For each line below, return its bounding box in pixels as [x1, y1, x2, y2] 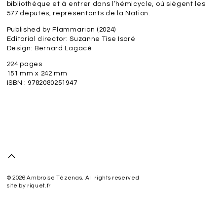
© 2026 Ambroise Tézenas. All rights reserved [6, 175, 140, 181]
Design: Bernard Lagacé [6, 44, 94, 52]
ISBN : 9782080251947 [6, 79, 77, 87]
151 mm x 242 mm [6, 70, 68, 77]
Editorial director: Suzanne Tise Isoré [6, 35, 136, 42]
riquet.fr [27, 183, 51, 189]
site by [6, 183, 28, 189]
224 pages [6, 61, 42, 68]
